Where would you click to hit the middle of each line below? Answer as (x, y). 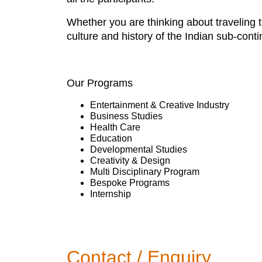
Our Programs (100, 83)
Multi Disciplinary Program (145, 172)
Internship (111, 194)
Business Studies (126, 116)
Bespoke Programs (130, 183)
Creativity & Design (130, 161)
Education (111, 138)
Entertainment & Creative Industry (160, 105)
